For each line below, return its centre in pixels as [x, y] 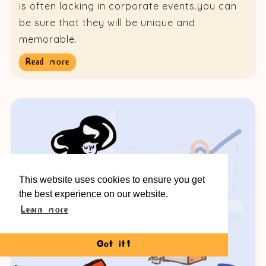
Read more [47, 62]
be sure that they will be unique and [107, 23]
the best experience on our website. [94, 194]
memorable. [48, 39]
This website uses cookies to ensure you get [112, 179]
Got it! [114, 245]
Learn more [45, 210]
